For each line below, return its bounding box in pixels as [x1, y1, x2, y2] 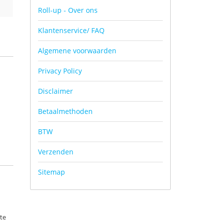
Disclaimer [38, 86, 73, 96]
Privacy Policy [38, 66, 82, 75]
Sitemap [38, 167, 65, 177]
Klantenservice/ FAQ [38, 26, 105, 35]
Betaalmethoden [38, 107, 93, 116]
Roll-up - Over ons [38, 5, 98, 15]
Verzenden [38, 147, 74, 156]
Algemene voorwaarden [38, 46, 116, 55]
